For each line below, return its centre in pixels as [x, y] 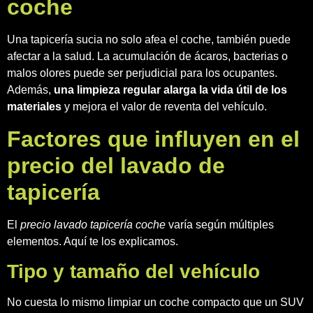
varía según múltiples [220, 224]
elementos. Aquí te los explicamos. [93, 241]
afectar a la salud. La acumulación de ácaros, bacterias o [147, 57]
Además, [30, 90]
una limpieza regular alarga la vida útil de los [170, 90]
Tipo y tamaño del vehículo [133, 272]
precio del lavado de [116, 165]
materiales [34, 107]
